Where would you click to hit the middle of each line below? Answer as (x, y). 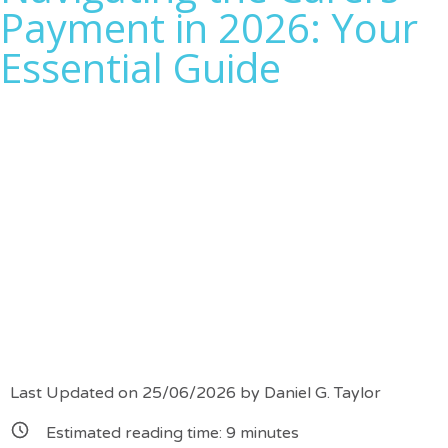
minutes (267, 433)
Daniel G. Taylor (322, 393)
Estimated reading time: (136, 433)
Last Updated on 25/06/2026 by (137, 393)
